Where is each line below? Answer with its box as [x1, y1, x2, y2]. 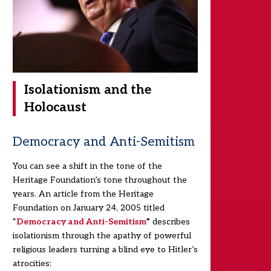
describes [149, 217, 190, 227]
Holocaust [24, 100, 87, 116]
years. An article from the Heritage [12, 189, 154, 200]
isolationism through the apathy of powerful [12, 230, 191, 241]
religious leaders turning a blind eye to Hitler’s [12, 244, 198, 255]
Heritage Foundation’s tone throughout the [12, 175, 187, 186]
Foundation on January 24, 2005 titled [12, 203, 165, 214]
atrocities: [12, 258, 51, 269]
